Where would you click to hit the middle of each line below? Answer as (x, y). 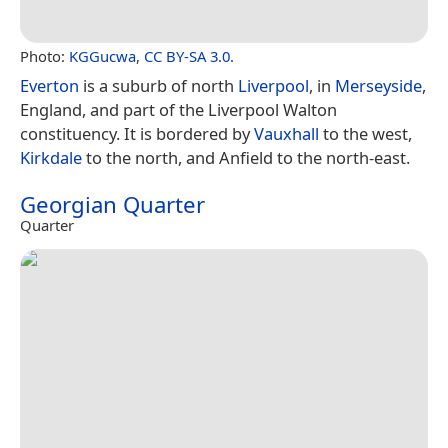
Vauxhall (286, 133)
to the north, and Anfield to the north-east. (246, 157)
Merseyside (378, 85)
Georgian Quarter (112, 204)
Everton (49, 85)
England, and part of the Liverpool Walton (178, 109)
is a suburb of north (158, 85)
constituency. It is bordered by (137, 133)
